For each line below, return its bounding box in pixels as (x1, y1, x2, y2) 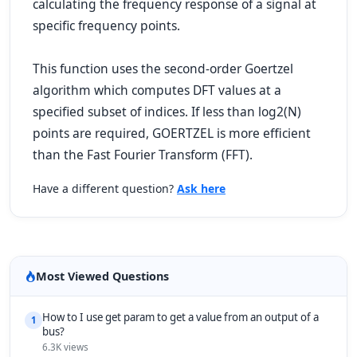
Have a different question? (33, 181, 177, 196)
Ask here (177, 181, 226, 196)
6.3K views (42, 341, 88, 353)
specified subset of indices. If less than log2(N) (33, 103, 301, 120)
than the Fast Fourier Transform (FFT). (33, 146, 253, 163)
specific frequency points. (33, 17, 180, 34)
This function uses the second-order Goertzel (33, 60, 293, 77)
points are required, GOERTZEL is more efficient (33, 124, 311, 142)
